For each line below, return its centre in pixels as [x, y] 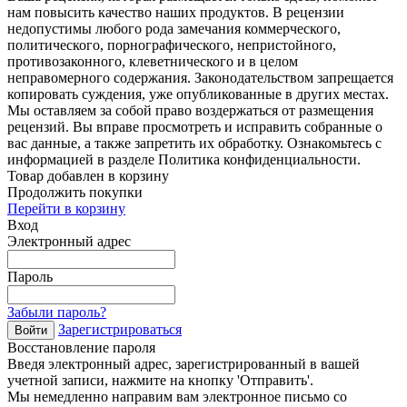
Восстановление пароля [81, 347]
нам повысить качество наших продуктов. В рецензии [176, 12]
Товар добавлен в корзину [88, 175]
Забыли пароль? [57, 312]
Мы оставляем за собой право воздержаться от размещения [190, 110]
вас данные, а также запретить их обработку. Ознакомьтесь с [194, 143]
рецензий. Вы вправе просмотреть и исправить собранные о [195, 126]
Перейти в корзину [66, 208]
